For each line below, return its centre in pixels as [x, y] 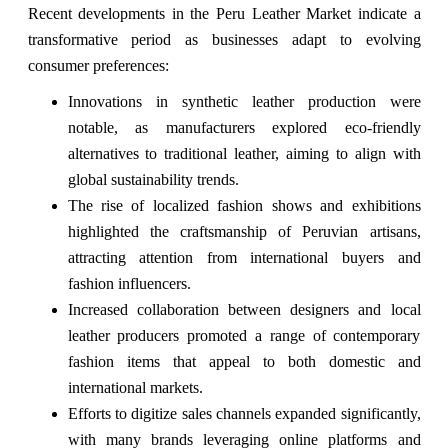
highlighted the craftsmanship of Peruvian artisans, [244, 232]
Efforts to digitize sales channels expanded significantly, [244, 414]
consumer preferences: [98, 66]
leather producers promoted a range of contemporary [244, 336]
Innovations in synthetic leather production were [244, 102]
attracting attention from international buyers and [244, 258]
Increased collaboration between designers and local [244, 310]
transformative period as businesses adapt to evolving [224, 40]
